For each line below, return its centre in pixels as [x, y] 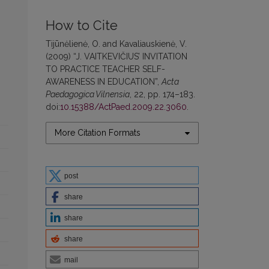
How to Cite [82, 26]
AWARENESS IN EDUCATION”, [104, 82]
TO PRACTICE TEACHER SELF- [105, 69]
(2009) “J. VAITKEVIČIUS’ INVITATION [116, 56]
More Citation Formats [98, 133]
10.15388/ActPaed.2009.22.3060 [123, 107]
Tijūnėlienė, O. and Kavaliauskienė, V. [116, 44]
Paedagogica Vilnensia [88, 94]
